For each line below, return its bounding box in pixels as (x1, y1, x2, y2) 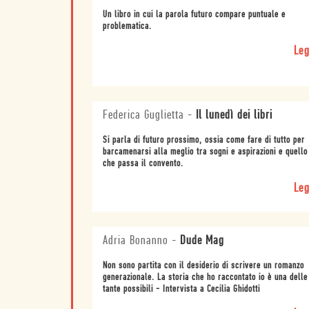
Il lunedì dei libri (195, 108, 272, 122)
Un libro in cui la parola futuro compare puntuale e (102, 9, 286, 20)
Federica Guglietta (102, 108, 184, 122)
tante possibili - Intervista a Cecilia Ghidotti (102, 283, 260, 295)
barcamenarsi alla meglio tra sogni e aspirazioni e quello (102, 146, 308, 157)
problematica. (102, 21, 152, 32)
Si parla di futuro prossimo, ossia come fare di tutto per (102, 134, 305, 146)
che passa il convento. (102, 158, 183, 169)
